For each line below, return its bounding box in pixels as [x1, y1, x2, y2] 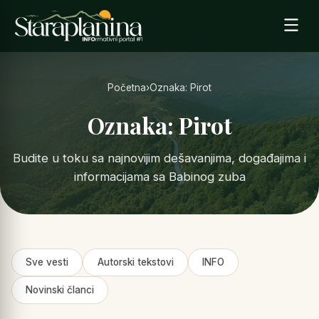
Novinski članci [26, 284, 95, 296]
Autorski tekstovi [97, 256, 174, 268]
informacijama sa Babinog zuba [73, 169, 246, 184]
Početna [108, 82, 146, 94]
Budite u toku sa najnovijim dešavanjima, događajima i [13, 151, 306, 166]
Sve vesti [26, 256, 69, 268]
